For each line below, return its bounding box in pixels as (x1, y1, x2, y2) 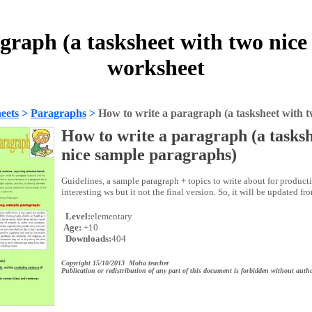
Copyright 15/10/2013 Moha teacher (61, 259, 169, 267)
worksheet (107, 55, 205, 81)
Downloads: (63, 233, 111, 244)
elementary (91, 211, 132, 221)
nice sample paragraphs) (61, 146, 237, 164)
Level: (63, 211, 91, 221)
